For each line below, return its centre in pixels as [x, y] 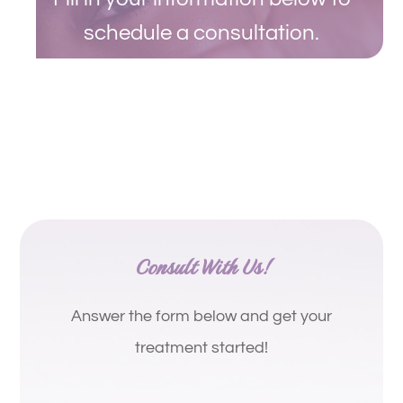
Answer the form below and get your [201, 316]
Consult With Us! [201, 266]
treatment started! [201, 347]
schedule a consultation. [201, 32]
